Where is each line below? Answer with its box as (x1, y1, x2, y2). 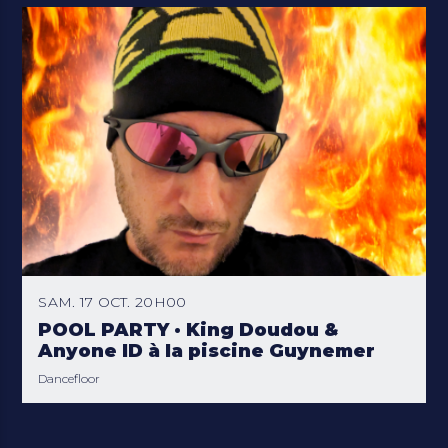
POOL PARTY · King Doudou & (38, 318, 339, 341)
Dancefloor (38, 370, 101, 386)
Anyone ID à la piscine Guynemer (38, 339, 376, 362)
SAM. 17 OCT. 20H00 (38, 292, 187, 311)
